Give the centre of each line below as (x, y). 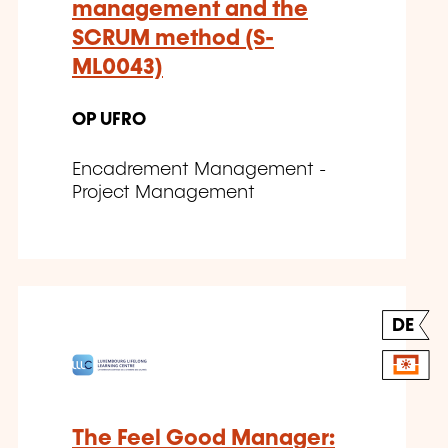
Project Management (163, 193)
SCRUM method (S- (173, 39)
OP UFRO (109, 120)
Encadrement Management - (199, 170)
